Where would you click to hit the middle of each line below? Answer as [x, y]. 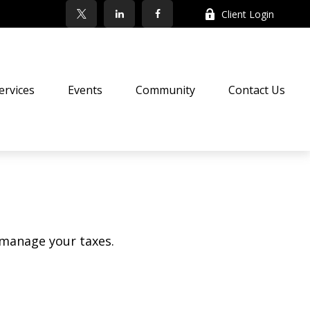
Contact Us [257, 90]
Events [85, 90]
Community [166, 90]
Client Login [248, 14]
